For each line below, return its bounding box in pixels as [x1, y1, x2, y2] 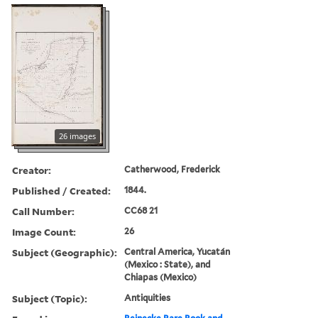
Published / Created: [12, 183, 111, 197]
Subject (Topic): [12, 291, 87, 305]
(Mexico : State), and [124, 258, 212, 270]
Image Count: [12, 224, 76, 238]
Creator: [12, 163, 51, 177]
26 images [59, 130, 96, 141]
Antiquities [124, 292, 171, 303]
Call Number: [12, 204, 75, 218]
